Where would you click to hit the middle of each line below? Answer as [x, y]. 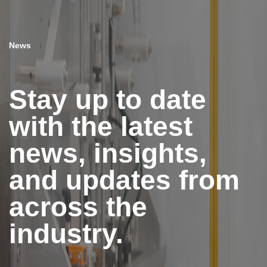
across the [78, 207]
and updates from [124, 180]
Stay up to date [108, 99]
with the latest [101, 126]
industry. [66, 233]
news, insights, [108, 153]
